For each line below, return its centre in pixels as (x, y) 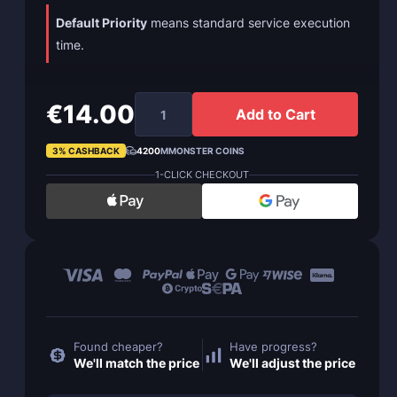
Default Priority (101, 23)
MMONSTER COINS (202, 151)
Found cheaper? (118, 346)
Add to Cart (275, 114)
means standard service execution (249, 23)
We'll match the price (136, 363)
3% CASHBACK (86, 151)
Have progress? (274, 346)
